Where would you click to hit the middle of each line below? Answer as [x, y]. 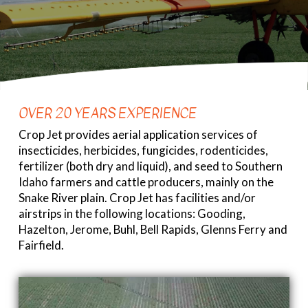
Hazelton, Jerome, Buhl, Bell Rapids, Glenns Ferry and [153, 230]
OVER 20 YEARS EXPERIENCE [107, 113]
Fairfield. [41, 245]
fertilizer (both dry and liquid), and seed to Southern [150, 166]
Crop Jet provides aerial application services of [138, 135]
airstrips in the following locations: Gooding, [132, 214]
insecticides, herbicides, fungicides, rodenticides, [143, 151]
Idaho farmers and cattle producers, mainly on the [146, 182]
